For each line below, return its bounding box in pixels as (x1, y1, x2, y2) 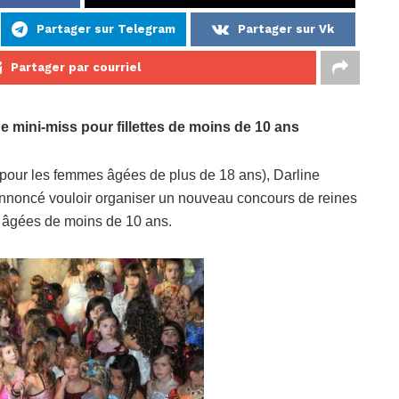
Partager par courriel (10, 61, 141, 75)
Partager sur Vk (238, 22, 334, 37)
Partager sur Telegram (37, 22, 175, 37)
